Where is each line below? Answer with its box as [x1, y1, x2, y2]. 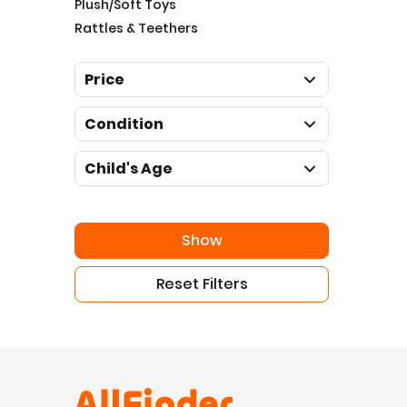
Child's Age [84, 158, 173, 179]
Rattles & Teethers [74, 19, 198, 37]
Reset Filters [155, 273, 248, 294]
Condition [84, 114, 164, 134]
